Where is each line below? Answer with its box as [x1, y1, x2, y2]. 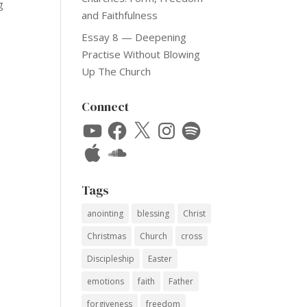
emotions [87, 275, 125, 288]
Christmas [87, 230, 127, 243]
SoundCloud [106, 139, 161, 153]
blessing [137, 208, 170, 220]
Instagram [155, 117, 204, 132]
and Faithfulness [82, 8, 158, 22]
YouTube [81, 117, 124, 132]
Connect [82, 98, 130, 116]
